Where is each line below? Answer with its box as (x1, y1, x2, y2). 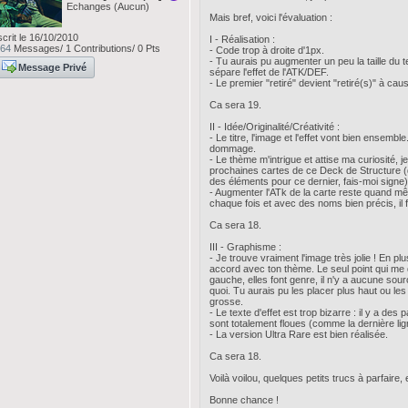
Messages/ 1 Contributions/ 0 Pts (10, 43, 160, 54)
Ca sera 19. (209, 99, 261, 110)
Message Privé (17, 62, 87, 73)
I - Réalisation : (209, 34, 275, 45)
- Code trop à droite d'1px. (209, 45, 324, 56)
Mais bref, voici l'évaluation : (209, 12, 332, 23)
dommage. (209, 143, 256, 154)
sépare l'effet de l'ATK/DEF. (209, 66, 329, 77)
